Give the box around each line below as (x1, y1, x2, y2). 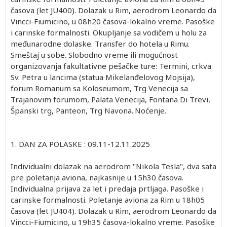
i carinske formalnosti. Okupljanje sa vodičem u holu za (11, 27, 207, 37)
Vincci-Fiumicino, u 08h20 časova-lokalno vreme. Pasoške (11, 16, 215, 26)
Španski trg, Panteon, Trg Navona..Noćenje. (11, 105, 166, 116)
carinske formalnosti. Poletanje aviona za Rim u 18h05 (11, 194, 205, 205)
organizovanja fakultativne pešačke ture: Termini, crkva (11, 60, 211, 71)
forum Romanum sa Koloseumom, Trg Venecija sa (11, 83, 188, 93)
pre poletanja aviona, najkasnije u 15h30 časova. (11, 172, 183, 182)
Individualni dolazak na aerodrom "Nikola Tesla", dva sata (11, 161, 216, 171)
